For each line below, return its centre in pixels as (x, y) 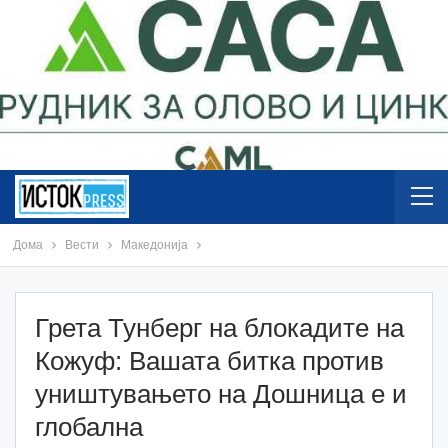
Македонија (154, 244)
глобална (89, 426)
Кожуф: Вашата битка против (209, 360)
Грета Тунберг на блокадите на (219, 327)
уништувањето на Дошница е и (221, 393)
